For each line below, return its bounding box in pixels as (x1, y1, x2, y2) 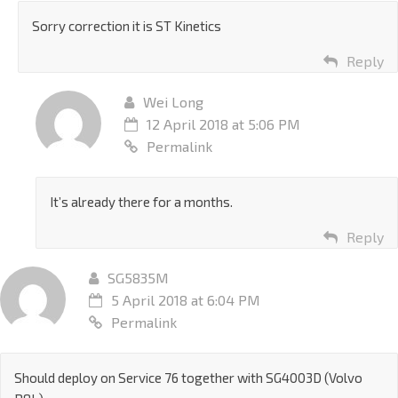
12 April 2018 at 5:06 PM (147, 115, 300, 132)
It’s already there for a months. (50, 193, 233, 210)
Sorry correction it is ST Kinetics (32, 17, 221, 34)
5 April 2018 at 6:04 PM (111, 291, 260, 308)
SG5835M (107, 268, 169, 286)
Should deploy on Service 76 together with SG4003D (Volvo (14, 369, 362, 386)
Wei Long (143, 92, 203, 110)
